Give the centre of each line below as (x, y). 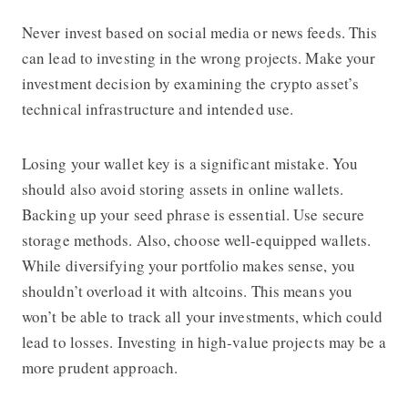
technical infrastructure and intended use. (158, 108)
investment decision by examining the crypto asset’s (190, 83)
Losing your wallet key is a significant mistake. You (190, 163)
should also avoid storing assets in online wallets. (183, 189)
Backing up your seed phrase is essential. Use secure (193, 214)
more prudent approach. (100, 367)
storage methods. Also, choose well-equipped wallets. (196, 240)
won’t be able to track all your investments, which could (202, 316)
